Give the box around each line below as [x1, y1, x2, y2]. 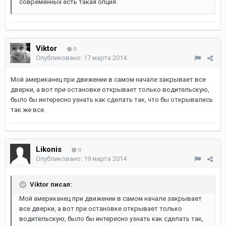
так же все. [11, 106, 45, 114]
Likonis [36, 145, 62, 154]
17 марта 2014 [84, 54, 127, 62]
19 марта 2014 [84, 155, 127, 162]
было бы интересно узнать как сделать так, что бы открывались [11, 96, 213, 103]
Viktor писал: [28, 180, 72, 188]
